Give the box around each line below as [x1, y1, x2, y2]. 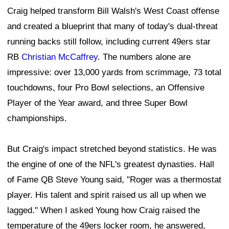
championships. [7, 113, 67, 124]
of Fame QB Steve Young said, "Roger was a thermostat [7, 175, 221, 185]
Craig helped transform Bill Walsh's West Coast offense [7, 6, 219, 16]
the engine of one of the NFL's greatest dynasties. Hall [7, 159, 214, 170]
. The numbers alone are [98, 52, 191, 62]
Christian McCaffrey [21, 52, 98, 62]
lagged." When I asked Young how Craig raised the [7, 205, 200, 216]
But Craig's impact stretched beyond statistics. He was [7, 144, 217, 154]
